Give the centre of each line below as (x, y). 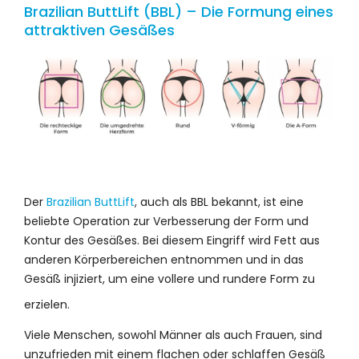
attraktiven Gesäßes (99, 30)
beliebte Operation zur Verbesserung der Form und (166, 221)
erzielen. (48, 304)
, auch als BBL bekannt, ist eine (219, 202)
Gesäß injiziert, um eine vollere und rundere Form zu (169, 278)
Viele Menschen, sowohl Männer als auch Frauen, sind (173, 335)
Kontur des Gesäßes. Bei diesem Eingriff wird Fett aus (172, 240)
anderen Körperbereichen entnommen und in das (164, 259)
